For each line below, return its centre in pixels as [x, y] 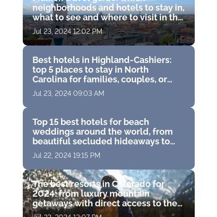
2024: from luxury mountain [91, 193]
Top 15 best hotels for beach [91, 122]
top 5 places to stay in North [90, 69]
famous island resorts [77, 151]
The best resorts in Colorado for [98, 184]
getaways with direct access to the [105, 203]
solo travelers [61, 89]
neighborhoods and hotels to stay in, [108, 7]
